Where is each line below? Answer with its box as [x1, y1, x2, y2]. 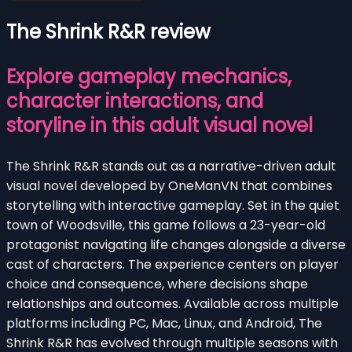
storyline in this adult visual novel [6, 112, 313, 138]
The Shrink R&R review [6, 18, 211, 45]
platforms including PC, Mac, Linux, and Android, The [6, 313, 322, 332]
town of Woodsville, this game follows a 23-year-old [6, 215, 325, 234]
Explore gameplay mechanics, [6, 63, 291, 90]
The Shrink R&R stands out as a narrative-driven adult [6, 156, 336, 175]
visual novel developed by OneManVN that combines [6, 176, 332, 195]
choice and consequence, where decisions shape [6, 274, 308, 293]
